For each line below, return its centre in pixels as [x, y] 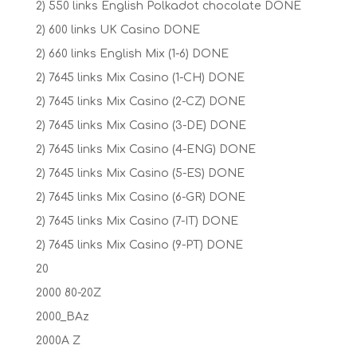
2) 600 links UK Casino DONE [118, 30]
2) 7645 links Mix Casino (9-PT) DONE [139, 245]
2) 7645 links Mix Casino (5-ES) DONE [140, 173]
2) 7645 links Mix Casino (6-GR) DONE [140, 197]
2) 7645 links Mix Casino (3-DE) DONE [141, 126]
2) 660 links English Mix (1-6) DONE [132, 54]
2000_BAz [62, 317]
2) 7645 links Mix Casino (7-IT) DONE [137, 221]
